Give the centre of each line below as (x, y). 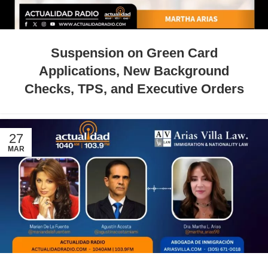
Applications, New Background (134, 71)
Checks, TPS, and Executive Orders (134, 89)
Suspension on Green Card (134, 53)
